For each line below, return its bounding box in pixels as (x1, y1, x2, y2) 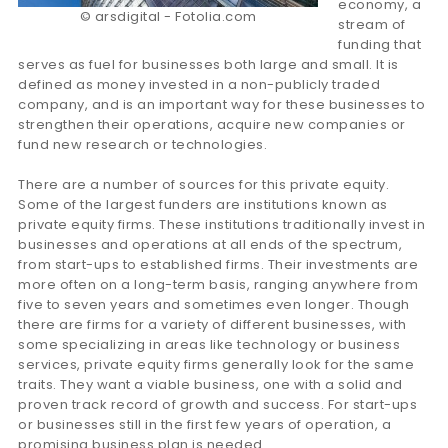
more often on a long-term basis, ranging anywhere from (18, 275, 418, 294)
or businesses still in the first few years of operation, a (18, 415, 391, 434)
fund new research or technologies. (18, 135, 267, 154)
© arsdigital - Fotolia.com (79, 7, 257, 26)
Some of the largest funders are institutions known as (18, 195, 388, 214)
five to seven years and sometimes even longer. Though (18, 295, 410, 314)
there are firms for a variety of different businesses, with (18, 315, 407, 334)
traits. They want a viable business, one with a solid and (18, 375, 403, 394)
